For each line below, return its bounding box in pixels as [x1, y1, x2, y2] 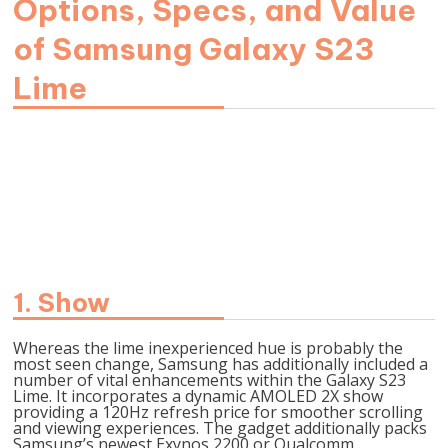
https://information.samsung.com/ [55, 201, 393, 217]
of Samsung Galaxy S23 [13, 30, 375, 68]
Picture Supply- [148, 185, 300, 201]
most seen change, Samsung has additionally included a [13, 353, 429, 375]
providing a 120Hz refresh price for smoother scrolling [13, 401, 424, 423]
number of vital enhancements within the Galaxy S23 [13, 369, 407, 391]
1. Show [13, 286, 111, 319]
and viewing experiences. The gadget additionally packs [13, 417, 428, 439]
